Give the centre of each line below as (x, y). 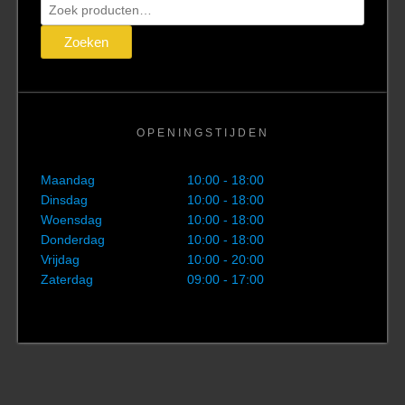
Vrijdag (60, 259)
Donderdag (73, 239)
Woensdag (71, 219)
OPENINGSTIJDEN (202, 132)
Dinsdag (64, 199)
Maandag (68, 179)
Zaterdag (67, 279)
